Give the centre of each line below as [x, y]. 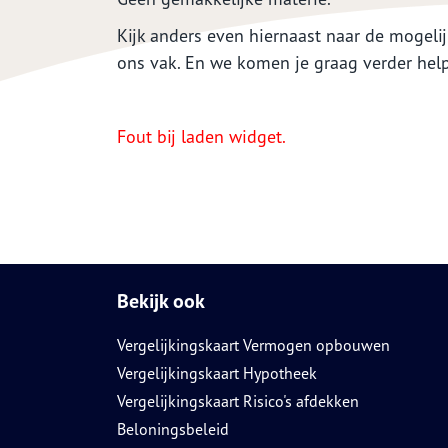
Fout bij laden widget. [201, 136]
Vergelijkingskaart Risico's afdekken [238, 400]
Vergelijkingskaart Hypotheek [217, 372]
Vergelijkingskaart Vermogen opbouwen [253, 344]
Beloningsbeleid [173, 428]
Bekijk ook [161, 300]
